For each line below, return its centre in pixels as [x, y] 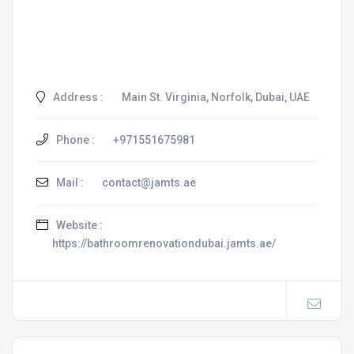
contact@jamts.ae [149, 183]
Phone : [74, 140]
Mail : [69, 183]
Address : [77, 97]
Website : [78, 225]
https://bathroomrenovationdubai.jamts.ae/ [164, 243]
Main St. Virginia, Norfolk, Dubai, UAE [216, 97]
